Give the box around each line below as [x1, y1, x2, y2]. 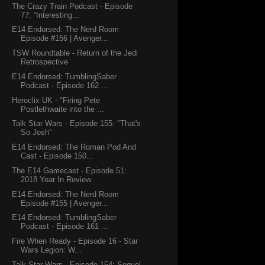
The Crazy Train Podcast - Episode [12, 1, 133, 11]
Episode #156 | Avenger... [21, 34, 109, 43]
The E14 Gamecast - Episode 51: [12, 166, 127, 175]
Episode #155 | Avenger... [21, 198, 109, 208]
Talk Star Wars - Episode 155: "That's [12, 119, 141, 128]
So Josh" [21, 128, 53, 137]
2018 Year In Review [21, 174, 92, 184]
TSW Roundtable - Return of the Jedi [12, 49, 138, 58]
